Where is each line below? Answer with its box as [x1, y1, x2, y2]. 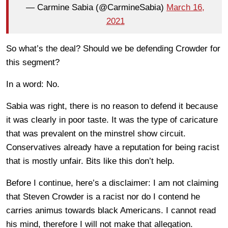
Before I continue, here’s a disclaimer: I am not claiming [6, 178, 218, 188]
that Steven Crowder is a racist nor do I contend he [6, 191, 200, 202]
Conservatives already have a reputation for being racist [6, 142, 219, 152]
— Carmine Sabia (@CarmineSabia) [26, 3, 166, 13]
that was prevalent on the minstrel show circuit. [6, 128, 186, 138]
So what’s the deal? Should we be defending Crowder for [6, 43, 220, 53]
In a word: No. [6, 79, 60, 89]
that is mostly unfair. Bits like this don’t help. [6, 156, 175, 166]
